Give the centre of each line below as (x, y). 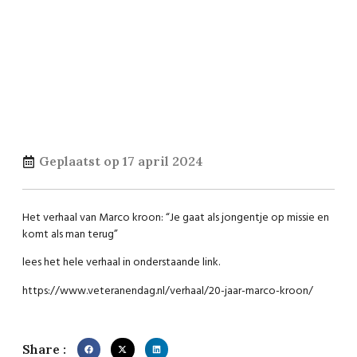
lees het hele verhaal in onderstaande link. (121, 263)
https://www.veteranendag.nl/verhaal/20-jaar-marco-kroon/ (168, 291)
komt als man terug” (70, 235)
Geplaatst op (79, 161)
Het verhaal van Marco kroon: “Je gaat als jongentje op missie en (176, 218)
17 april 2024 (163, 161)
